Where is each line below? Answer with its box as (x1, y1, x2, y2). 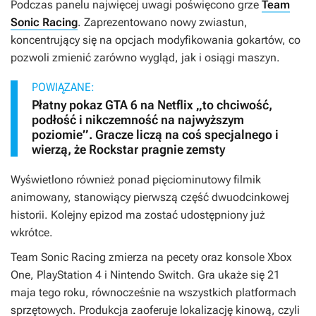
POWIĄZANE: (32, 80, 95, 95)
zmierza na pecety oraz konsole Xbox (106, 250, 292, 265)
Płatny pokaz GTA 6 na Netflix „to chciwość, (32, 97, 272, 113)
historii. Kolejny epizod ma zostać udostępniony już (11, 208, 265, 222)
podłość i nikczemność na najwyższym (32, 112, 244, 128)
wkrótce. (11, 226, 53, 240)
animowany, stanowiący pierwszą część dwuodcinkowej (11, 190, 289, 205)
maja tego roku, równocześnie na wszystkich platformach (11, 286, 296, 300)
